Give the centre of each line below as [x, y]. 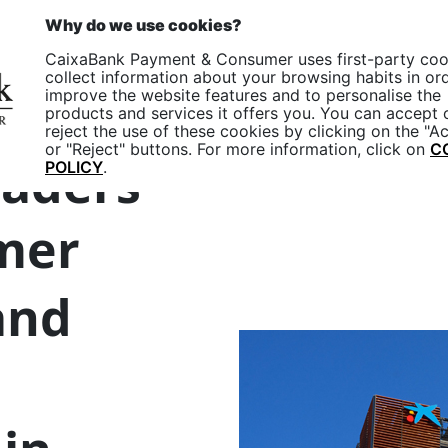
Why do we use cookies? [143, 25]
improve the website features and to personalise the [243, 95]
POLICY [74, 167]
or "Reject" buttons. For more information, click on [237, 149]
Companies [242, 73]
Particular [361, 73]
